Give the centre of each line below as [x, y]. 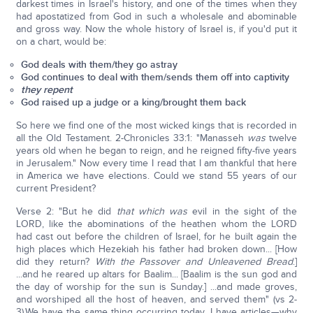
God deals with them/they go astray [100, 65]
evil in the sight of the [242, 211]
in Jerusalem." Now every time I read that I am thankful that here [156, 163]
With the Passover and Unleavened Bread [194, 262]
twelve [283, 138]
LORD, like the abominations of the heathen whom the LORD [156, 224]
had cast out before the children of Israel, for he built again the [156, 236]
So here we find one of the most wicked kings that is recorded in [156, 125]
